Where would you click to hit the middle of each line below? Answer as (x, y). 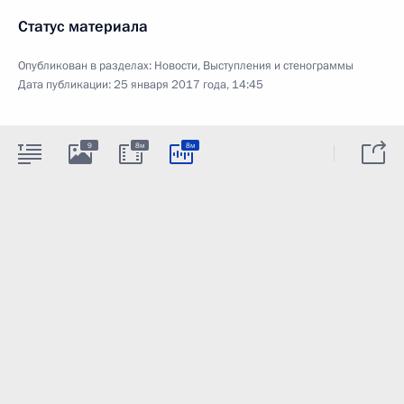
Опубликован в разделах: (86, 66)
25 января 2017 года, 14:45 (188, 85)
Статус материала (83, 27)
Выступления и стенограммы (278, 66)
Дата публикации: (66, 85)
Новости (176, 66)
